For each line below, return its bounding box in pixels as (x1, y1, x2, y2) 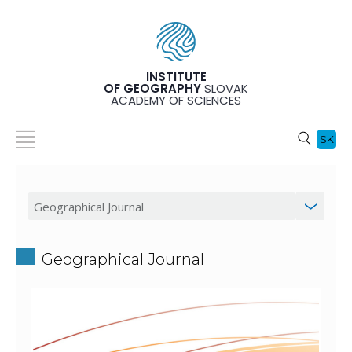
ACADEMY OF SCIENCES (111, 92, 241, 109)
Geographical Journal (42, 250, 204, 269)
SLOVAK (201, 80, 248, 97)
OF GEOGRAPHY (104, 80, 201, 97)
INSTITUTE (145, 68, 207, 86)
